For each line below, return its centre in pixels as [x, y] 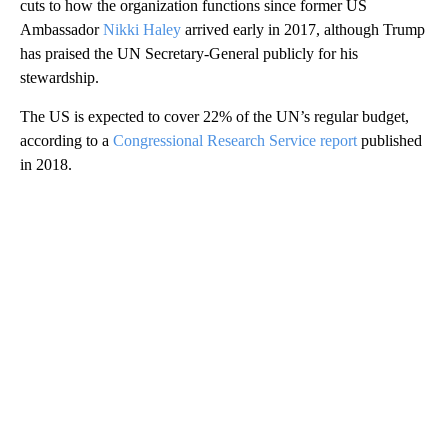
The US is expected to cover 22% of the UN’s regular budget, [214, 116]
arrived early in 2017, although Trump [303, 29]
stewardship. [59, 77]
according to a [66, 140]
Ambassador [61, 29]
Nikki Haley [142, 29]
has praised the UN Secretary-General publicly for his [189, 53]
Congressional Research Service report [237, 140]
